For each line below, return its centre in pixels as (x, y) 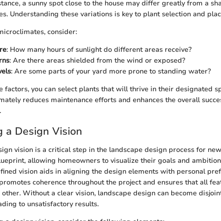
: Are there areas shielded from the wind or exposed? (97, 60)
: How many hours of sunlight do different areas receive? (99, 49)
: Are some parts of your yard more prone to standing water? (111, 71)
